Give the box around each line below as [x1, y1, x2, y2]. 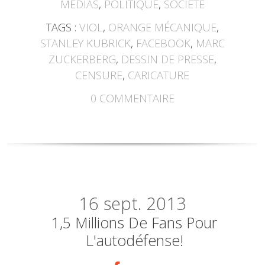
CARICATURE [128, 67, 190, 82]
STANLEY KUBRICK [40, 35, 131, 50]
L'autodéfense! [85, 230, 183, 250]
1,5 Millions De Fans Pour [51, 212, 218, 232]
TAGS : [46, 20, 79, 34]
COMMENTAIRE [99, 91, 174, 105]
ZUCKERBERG [48, 51, 116, 66]
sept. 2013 [103, 191, 186, 215]
